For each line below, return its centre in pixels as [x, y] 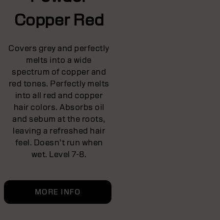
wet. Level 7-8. [59, 154]
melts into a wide [59, 60]
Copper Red [59, 20]
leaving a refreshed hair [59, 131]
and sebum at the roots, [59, 119]
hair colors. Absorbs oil [59, 107]
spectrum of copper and [59, 72]
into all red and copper [59, 95]
